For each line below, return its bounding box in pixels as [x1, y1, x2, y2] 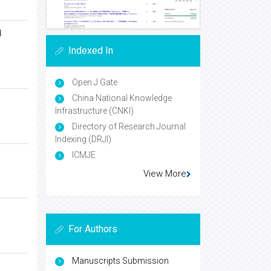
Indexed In [68, 44, 113, 56]
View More [143, 168, 186, 179]
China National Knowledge [70, 93, 172, 103]
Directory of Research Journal [70, 121, 186, 131]
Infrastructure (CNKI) [55, 105, 134, 116]
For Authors [68, 223, 117, 235]
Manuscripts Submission [72, 255, 169, 266]
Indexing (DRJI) [55, 134, 111, 144]
